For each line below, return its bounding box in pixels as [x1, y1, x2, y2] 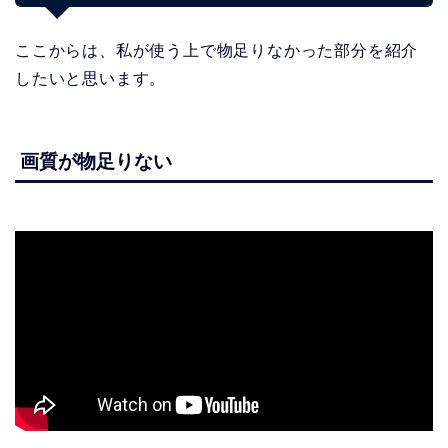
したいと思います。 [15, 70, 167, 88]
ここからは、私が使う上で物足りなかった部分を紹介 [15, 42, 419, 60]
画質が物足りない [20, 150, 172, 172]
